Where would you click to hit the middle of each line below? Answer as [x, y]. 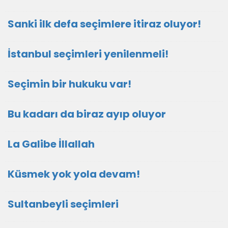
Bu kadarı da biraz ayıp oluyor [87, 114]
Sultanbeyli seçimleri [63, 204]
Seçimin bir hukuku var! [69, 84]
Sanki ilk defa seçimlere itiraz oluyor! [104, 24]
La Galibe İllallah [51, 144]
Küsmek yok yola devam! [74, 174]
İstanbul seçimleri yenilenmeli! [88, 54]
